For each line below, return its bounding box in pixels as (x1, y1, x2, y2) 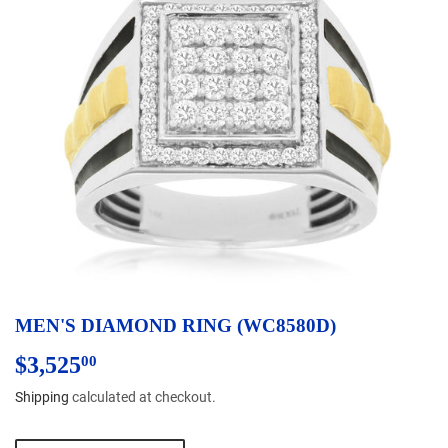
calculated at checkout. (69, 389, 216, 406)
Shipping (15, 389, 69, 406)
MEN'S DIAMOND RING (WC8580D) (15, 314, 336, 336)
